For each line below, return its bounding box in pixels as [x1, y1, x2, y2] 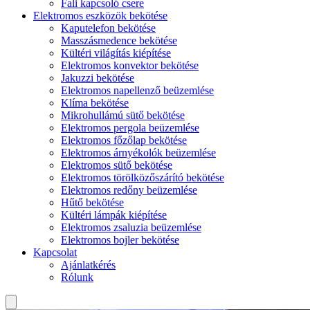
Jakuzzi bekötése [61, 72, 134, 84]
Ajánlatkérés [61, 259, 116, 271]
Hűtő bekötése [61, 197, 124, 208]
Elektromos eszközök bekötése [33, 10, 167, 21]
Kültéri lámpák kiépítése [61, 209, 167, 221]
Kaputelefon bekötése [61, 22, 156, 34]
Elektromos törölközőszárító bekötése [61, 172, 224, 183]
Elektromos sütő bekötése [61, 159, 172, 171]
